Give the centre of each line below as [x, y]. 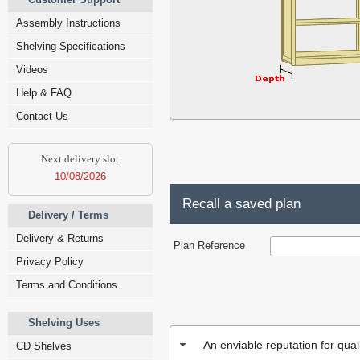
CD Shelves [44, 346]
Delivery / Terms [68, 215]
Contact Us [42, 116]
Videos [32, 70]
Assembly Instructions [68, 23]
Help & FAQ [44, 93]
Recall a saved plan [241, 204]
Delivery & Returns [60, 238]
